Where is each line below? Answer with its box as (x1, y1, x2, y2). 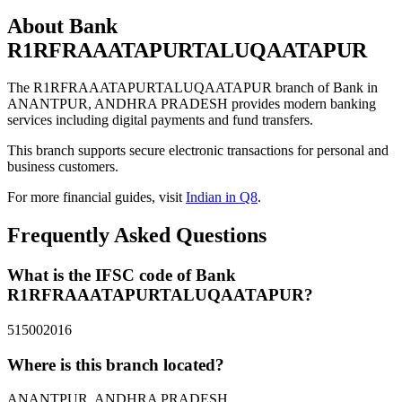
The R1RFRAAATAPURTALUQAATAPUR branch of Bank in (7, 80, 378, 96)
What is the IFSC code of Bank (7, 266, 236, 285)
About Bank (7, 13, 118, 38)
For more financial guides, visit (7, 189, 186, 205)
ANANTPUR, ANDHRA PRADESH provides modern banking (7, 96, 376, 112)
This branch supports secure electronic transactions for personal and (7, 143, 389, 159)
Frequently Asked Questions (7, 223, 267, 248)
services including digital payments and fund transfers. (7, 112, 313, 128)
